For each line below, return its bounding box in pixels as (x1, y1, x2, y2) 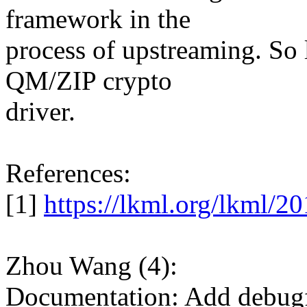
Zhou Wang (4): (5, 251, 177, 281)
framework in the (5, 4, 191, 34)
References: (5, 158, 131, 188)
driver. (5, 97, 75, 127)
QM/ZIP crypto (5, 66, 172, 96)
